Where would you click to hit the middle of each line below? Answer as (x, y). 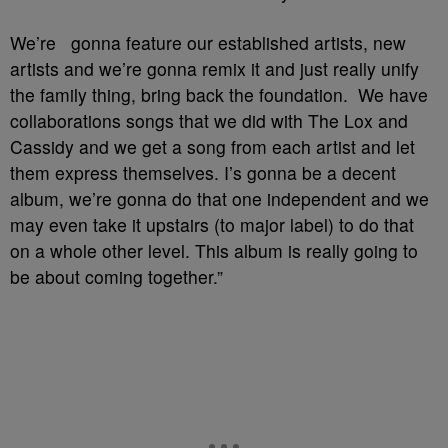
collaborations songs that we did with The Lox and (209, 120)
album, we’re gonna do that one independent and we (219, 198)
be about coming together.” (116, 276)
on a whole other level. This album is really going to (214, 250)
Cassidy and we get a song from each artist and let (212, 146)
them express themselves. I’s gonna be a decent (203, 172)
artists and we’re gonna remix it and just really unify (214, 68)
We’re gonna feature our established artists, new (208, 42)
